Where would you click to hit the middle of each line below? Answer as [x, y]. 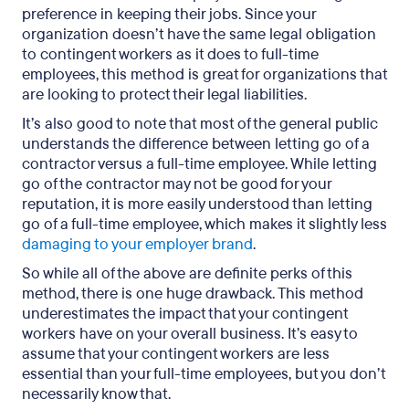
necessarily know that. [96, 394]
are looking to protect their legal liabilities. [164, 94]
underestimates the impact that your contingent [185, 314]
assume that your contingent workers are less [176, 354]
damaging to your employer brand [137, 244]
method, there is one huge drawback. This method [193, 294]
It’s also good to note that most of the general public [200, 124]
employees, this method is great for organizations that [204, 74]
